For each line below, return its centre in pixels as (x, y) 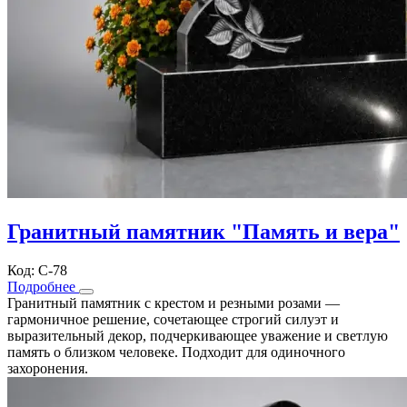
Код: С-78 (37, 271)
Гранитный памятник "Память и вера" (203, 232)
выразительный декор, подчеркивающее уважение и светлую (198, 336)
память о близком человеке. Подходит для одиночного (176, 352)
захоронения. (48, 369)
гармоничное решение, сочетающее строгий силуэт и (173, 320)
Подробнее (43, 287)
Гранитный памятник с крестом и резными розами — (174, 303)
